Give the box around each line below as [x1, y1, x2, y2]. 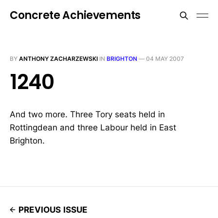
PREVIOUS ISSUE [18, 205, 88, 215]
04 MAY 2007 [146, 55, 184, 62]
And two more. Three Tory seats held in [10, 109, 165, 119]
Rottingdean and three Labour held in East [10, 123, 176, 132]
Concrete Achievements [10, 8, 141, 23]
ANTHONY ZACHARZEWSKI [19, 55, 98, 62]
